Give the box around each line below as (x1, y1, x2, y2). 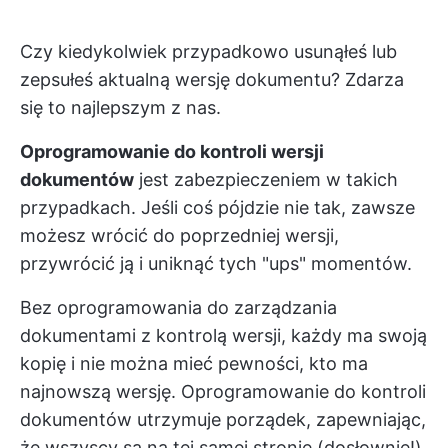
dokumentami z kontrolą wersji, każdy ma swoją (20, 325, 427, 346)
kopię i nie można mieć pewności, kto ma (20, 353, 368, 374)
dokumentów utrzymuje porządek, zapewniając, (20, 409, 426, 430)
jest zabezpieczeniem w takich (134, 169, 398, 190)
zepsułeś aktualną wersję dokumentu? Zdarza (20, 69, 404, 90)
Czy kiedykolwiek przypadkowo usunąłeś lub (20, 41, 397, 62)
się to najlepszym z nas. (20, 97, 221, 118)
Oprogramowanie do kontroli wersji (20, 141, 324, 162)
